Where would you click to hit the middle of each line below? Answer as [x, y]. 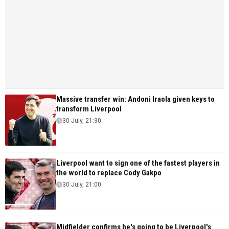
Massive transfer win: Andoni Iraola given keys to [135, 99]
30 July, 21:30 [82, 121]
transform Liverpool [89, 109]
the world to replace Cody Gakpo [109, 173]
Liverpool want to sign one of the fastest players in [138, 163]
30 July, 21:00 [82, 185]
